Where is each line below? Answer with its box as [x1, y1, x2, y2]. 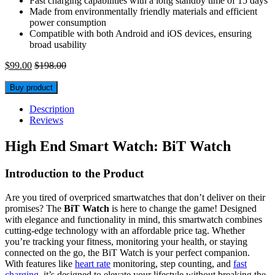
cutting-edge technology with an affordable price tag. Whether [5, 225, 245, 236]
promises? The [5, 203, 64, 214]
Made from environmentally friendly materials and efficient [29, 6, 257, 17]
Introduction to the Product [5, 167, 144, 180]
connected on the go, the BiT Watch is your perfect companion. [5, 247, 250, 258]
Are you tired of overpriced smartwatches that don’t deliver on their [5, 192, 265, 203]
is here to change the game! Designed [109, 203, 257, 214]
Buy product [10, 83, 53, 93]
